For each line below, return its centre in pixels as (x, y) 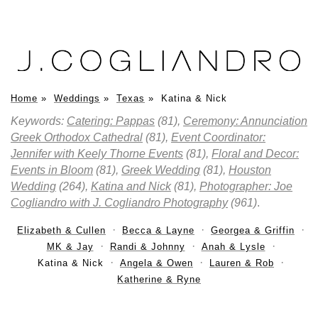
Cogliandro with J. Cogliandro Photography (119, 202)
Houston (250, 170)
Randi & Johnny (147, 246)
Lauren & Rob (242, 263)
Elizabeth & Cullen (61, 230)
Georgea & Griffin (253, 230)
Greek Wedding (161, 170)
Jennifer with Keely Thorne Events (97, 153)
